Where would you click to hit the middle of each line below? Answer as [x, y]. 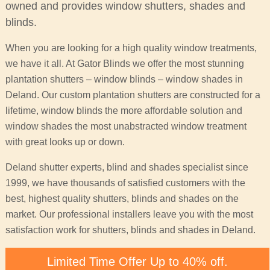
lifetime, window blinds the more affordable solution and [124, 111]
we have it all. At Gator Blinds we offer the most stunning [124, 64]
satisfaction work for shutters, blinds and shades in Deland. [130, 230]
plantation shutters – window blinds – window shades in [124, 80]
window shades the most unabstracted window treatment [126, 127]
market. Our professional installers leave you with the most [129, 215]
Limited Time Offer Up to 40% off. [137, 262]
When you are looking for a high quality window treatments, [131, 48]
